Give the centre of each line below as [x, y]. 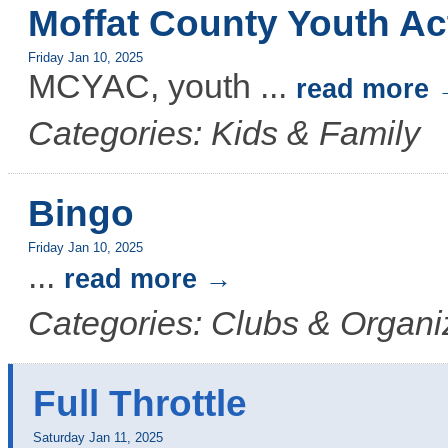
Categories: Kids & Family [224, 133]
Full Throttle [140, 403]
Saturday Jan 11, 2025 [98, 438]
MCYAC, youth [144, 86]
